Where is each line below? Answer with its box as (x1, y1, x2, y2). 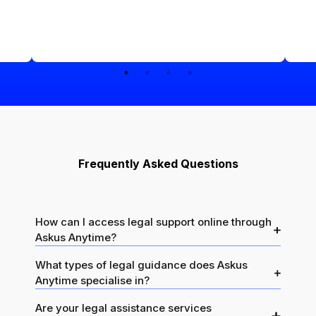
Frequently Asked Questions (78, 157, 238, 171)
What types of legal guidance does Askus (35, 258, 248, 272)
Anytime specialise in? (35, 274, 150, 288)
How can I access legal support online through (35, 215, 272, 229)
